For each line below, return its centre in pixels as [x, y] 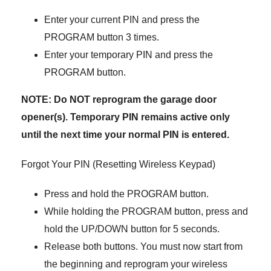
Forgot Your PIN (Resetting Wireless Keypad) [118, 164]
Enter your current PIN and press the [122, 20]
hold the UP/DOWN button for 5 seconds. [132, 229]
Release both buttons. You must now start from [143, 247]
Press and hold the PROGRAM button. [126, 194]
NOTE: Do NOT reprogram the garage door [119, 100]
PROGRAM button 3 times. [101, 37]
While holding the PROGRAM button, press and [146, 211]
